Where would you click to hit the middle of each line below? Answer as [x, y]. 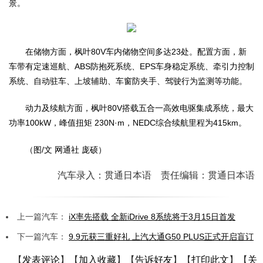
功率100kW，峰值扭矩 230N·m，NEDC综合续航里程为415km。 [128, 122]
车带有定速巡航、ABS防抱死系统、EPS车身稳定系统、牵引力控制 [131, 66]
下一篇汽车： [43, 236]
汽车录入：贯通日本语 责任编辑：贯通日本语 [157, 175]
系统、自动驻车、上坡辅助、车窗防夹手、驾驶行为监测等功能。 [128, 81]
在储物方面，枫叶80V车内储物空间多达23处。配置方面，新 [136, 51]
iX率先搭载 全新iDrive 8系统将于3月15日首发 [152, 216]
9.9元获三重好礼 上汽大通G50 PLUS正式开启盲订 [161, 236]
